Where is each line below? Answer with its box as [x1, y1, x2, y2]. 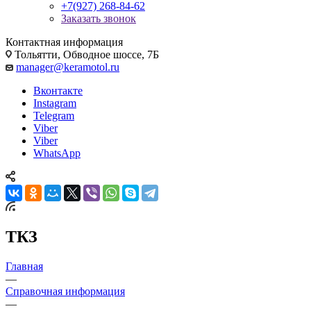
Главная [6, 260, 43, 272]
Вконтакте [33, 84, 83, 96]
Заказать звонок [61, 12, 136, 24]
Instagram [33, 96, 76, 109]
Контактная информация [6, 35, 123, 48]
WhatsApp [33, 146, 81, 159]
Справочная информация [6, 285, 125, 297]
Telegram [33, 109, 74, 121]
